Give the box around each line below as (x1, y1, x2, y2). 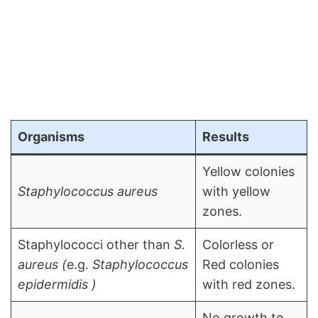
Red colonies (202, 257, 279, 273)
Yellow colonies (202, 164, 295, 180)
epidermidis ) (18, 277, 97, 292)
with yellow (202, 184, 270, 199)
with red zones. (202, 277, 295, 292)
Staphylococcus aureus (18, 184, 158, 199)
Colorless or (202, 237, 274, 253)
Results (202, 129, 249, 145)
